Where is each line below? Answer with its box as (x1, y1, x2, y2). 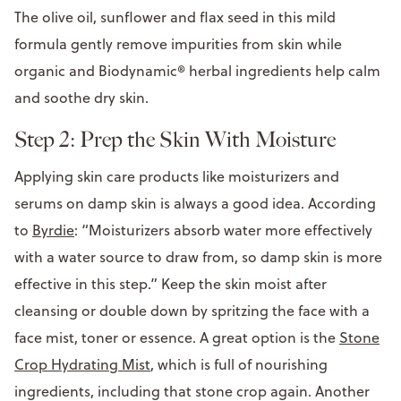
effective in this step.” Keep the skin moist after (14, 273, 327, 294)
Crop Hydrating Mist (14, 354, 150, 374)
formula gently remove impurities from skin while (14, 33, 342, 54)
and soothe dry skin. (14, 87, 152, 107)
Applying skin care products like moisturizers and (14, 166, 339, 186)
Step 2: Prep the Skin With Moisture (14, 126, 340, 152)
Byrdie (32, 219, 74, 240)
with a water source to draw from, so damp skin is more (14, 246, 382, 267)
